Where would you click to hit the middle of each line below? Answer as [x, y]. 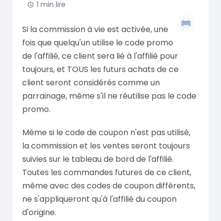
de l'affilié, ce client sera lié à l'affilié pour [100, 56]
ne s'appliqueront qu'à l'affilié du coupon [99, 199]
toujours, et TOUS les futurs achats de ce [100, 69]
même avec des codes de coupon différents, [109, 186]
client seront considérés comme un [91, 83]
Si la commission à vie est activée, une [95, 29]
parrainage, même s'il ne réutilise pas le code [109, 96]
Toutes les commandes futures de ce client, [107, 172]
